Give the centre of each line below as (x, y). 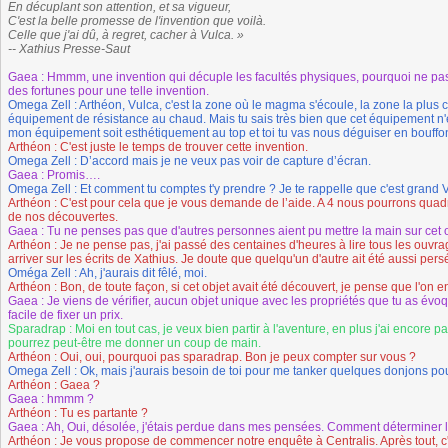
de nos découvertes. (63, 217)
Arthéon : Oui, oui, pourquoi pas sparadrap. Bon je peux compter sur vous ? (212, 357)
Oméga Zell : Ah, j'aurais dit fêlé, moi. (107, 273)
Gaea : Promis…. (54, 175)
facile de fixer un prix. (65, 315)
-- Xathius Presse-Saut (69, 49)
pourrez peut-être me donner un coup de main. (134, 343)
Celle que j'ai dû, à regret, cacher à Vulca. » (126, 35)
